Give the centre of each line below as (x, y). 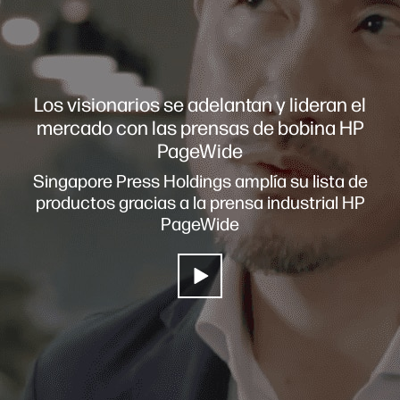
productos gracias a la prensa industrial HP (200, 202)
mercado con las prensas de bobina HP (200, 128)
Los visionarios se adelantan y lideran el (200, 104)
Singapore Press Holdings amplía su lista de (200, 181)
